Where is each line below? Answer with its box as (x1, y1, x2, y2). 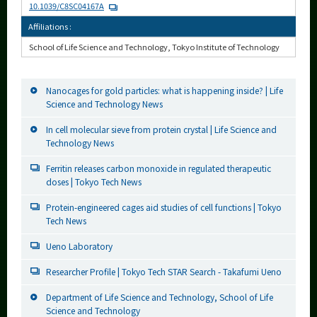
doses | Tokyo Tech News (46, 175, 142, 188)
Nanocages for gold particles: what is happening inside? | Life (46, 84, 283, 97)
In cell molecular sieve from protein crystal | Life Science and (46, 123, 277, 136)
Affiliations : (28, 21, 71, 33)
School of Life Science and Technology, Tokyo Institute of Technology (29, 41, 279, 53)
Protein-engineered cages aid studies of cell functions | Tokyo (46, 201, 282, 214)
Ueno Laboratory (46, 240, 113, 253)
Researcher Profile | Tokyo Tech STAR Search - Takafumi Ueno (46, 265, 282, 278)
